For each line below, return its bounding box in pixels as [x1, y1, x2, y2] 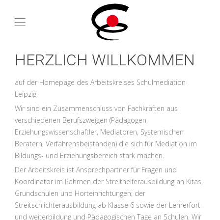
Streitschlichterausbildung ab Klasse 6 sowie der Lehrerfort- [15, 200, 203, 210]
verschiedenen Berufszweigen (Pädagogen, [15, 115, 148, 125]
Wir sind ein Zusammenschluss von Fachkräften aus [15, 104, 178, 113]
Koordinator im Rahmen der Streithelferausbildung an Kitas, [15, 177, 203, 186]
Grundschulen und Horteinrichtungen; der [15, 189, 145, 198]
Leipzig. [15, 89, 38, 99]
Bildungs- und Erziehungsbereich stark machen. [15, 151, 164, 160]
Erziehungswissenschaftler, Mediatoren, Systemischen [15, 127, 184, 137]
